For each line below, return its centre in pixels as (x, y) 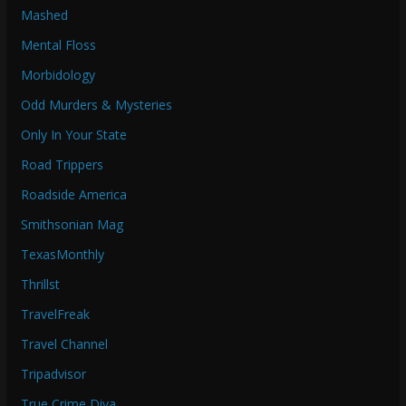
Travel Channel (64, 344)
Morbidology (58, 75)
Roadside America (73, 195)
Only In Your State (73, 135)
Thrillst (40, 285)
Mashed (44, 15)
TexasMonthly (62, 255)
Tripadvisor (53, 374)
